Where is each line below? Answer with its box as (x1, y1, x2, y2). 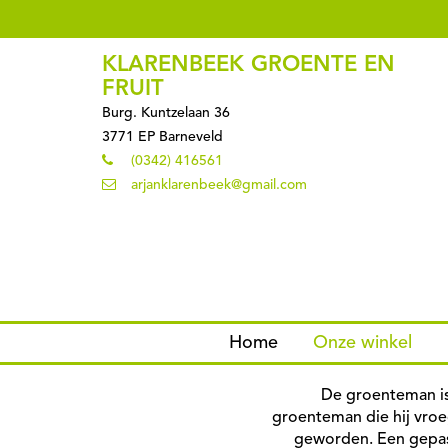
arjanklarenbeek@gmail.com (131, 178, 307, 192)
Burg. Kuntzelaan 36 (102, 106, 230, 120)
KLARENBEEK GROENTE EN (102, 54, 395, 76)
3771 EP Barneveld (102, 130, 223, 144)
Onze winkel (313, 333, 412, 352)
